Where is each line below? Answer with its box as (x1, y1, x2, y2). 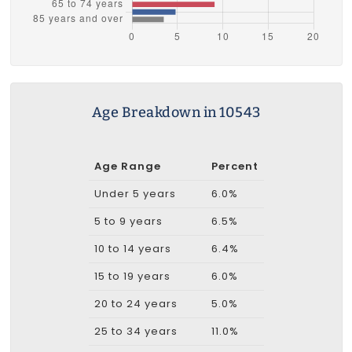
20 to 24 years (93, 295, 178, 311)
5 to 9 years (93, 213, 163, 229)
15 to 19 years (93, 268, 170, 284)
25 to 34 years (93, 323, 178, 339)
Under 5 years (93, 185, 176, 201)
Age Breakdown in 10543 (91, 103, 261, 121)
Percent (211, 158, 258, 174)
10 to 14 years (93, 240, 171, 256)
